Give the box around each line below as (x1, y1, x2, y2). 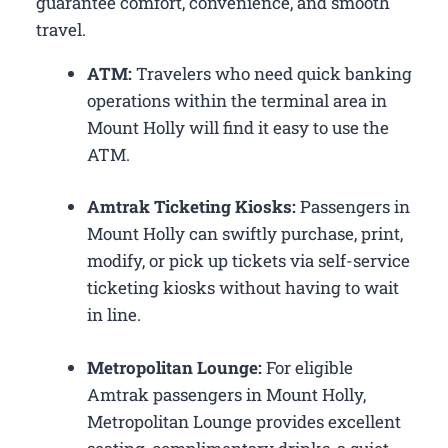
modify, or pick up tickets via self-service (87, 249, 410, 273)
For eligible (262, 355, 353, 379)
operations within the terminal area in (87, 88, 387, 112)
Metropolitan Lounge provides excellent (87, 409, 401, 433)
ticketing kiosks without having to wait (87, 276, 399, 300)
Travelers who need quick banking (132, 61, 412, 85)
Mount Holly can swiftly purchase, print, (87, 222, 403, 246)
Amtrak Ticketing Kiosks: (87, 195, 296, 219)
